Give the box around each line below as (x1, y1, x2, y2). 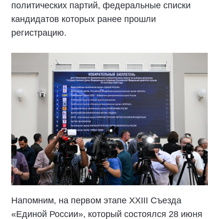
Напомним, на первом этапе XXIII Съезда (11, 196, 181, 206)
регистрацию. (11, 27, 66, 38)
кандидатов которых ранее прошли (11, 14, 156, 24)
